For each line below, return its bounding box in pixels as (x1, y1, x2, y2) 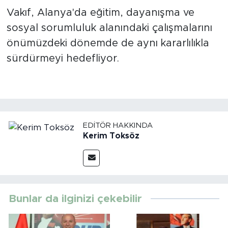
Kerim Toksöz (83, 132, 139, 140)
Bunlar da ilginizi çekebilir (9, 193, 142, 205)
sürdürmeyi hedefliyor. (6, 53, 119, 64)
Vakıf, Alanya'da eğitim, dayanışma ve (6, 8, 194, 18)
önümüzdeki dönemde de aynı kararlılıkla (6, 38, 209, 49)
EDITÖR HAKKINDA (83, 122, 153, 130)
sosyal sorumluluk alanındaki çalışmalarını (6, 23, 212, 34)
